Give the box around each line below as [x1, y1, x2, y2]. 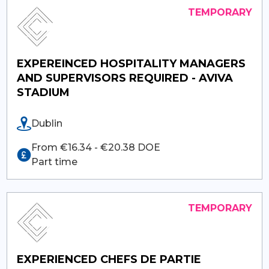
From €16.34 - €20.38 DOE [31, 141, 160, 153]
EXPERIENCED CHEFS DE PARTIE [16, 252, 201, 266]
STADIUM [16, 85, 70, 99]
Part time [31, 156, 77, 168]
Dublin [31, 117, 62, 129]
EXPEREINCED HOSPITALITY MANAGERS [16, 56, 246, 70]
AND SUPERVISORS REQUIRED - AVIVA [16, 71, 233, 85]
